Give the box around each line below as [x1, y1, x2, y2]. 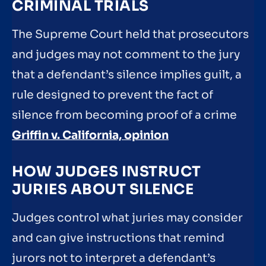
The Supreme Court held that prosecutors [12, 27, 249, 42]
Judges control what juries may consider [12, 210, 243, 225]
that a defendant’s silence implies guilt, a [12, 68, 242, 83]
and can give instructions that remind [12, 230, 224, 245]
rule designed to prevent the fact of [12, 88, 213, 103]
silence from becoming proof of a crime [12, 108, 237, 123]
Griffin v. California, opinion [12, 128, 169, 143]
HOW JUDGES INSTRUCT [12, 162, 201, 180]
